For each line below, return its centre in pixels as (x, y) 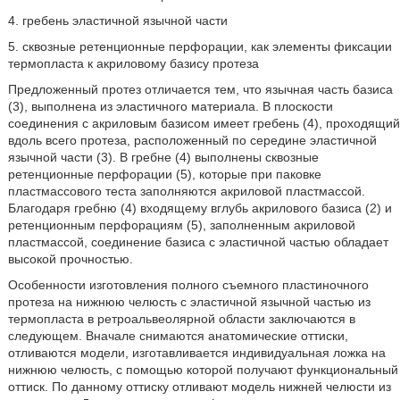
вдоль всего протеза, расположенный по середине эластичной (192, 140)
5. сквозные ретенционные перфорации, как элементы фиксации (200, 46)
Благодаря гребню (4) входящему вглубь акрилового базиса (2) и (200, 208)
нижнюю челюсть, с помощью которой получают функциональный (203, 370)
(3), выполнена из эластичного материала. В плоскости (170, 106)
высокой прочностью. (70, 259)
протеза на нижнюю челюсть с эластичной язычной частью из (189, 302)
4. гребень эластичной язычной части (117, 21)
